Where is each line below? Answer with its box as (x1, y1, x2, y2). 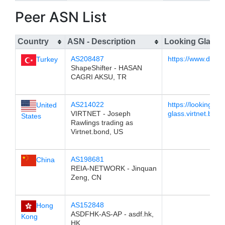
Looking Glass (164, 37, 219, 46)
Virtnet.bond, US (70, 128, 123, 136)
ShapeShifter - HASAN (70, 64, 142, 72)
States (21, 111, 41, 120)
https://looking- (167, 100, 214, 108)
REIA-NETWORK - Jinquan (70, 164, 157, 172)
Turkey (36, 55, 58, 63)
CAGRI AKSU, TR (70, 73, 127, 81)
